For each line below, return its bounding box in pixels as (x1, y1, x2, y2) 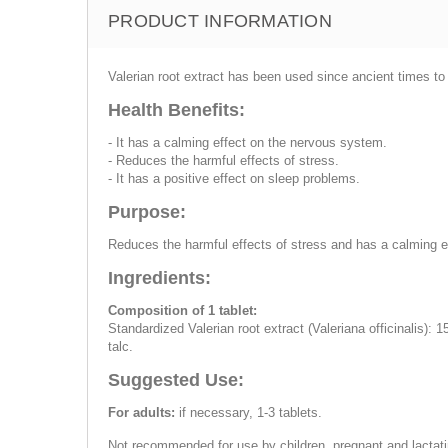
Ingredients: (108, 268, 211, 288)
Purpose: (108, 202, 186, 222)
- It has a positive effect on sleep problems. (108, 171, 360, 186)
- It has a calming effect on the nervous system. (108, 135, 387, 150)
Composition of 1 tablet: (108, 303, 257, 318)
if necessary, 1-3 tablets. (179, 405, 322, 420)
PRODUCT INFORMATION (108, 11, 332, 31)
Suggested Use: (108, 370, 244, 390)
